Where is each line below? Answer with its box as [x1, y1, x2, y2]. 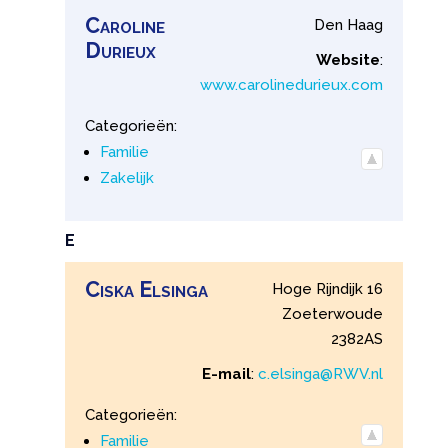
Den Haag [314, 15, 384, 34]
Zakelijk [99, 168, 154, 187]
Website [316, 50, 381, 69]
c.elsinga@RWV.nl [258, 365, 384, 384]
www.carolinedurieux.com [200, 75, 384, 94]
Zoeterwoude [282, 305, 384, 324]
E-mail [202, 365, 252, 384]
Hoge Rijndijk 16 [272, 280, 384, 299]
